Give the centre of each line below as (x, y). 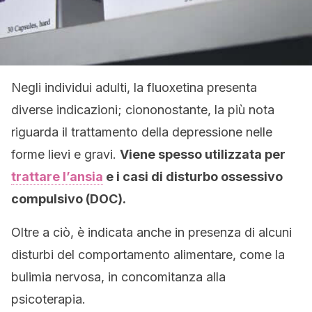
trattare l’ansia (57, 177)
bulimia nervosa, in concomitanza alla (118, 277)
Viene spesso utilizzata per (203, 154)
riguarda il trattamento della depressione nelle (142, 132)
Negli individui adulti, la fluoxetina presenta (134, 87)
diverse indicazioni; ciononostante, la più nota (143, 110)
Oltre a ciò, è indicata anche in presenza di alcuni (151, 232)
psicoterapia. (48, 299)
